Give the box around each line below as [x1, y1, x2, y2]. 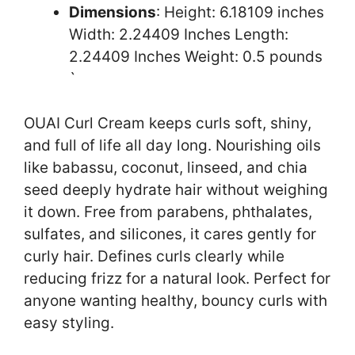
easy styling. [24, 314, 114, 333]
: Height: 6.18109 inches [156, 2, 324, 21]
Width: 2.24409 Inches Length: [69, 25, 288, 44]
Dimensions [69, 2, 156, 21]
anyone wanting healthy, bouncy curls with [24, 292, 327, 311]
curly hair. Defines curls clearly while [24, 247, 284, 266]
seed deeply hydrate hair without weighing [24, 181, 328, 200]
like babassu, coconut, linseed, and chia [24, 158, 307, 177]
